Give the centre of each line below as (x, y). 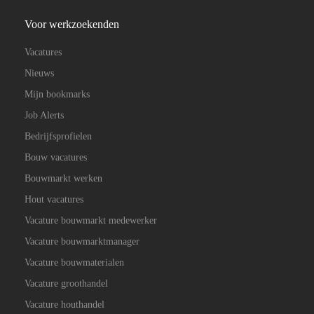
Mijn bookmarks (57, 94)
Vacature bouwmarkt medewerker (91, 220)
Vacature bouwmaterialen (74, 262)
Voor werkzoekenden (72, 24)
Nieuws (39, 73)
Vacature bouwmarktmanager (82, 241)
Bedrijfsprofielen (58, 136)
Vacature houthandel (64, 305)
